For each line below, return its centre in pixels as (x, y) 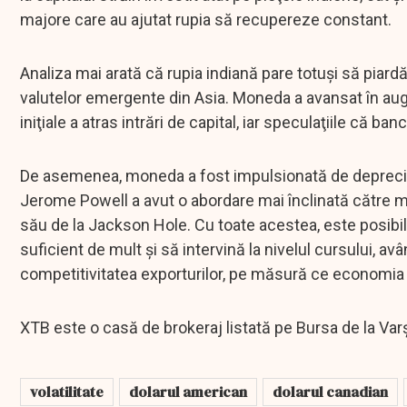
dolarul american (188, 392)
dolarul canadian (330, 392)
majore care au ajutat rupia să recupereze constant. (206, 20)
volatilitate (67, 392)
